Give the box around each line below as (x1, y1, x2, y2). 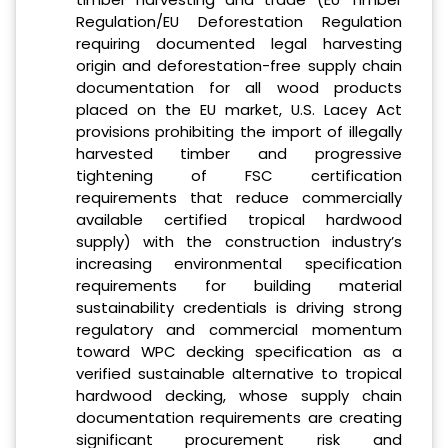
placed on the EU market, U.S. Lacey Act (75, 99, 402, 121)
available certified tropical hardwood (75, 209, 402, 231)
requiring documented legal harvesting (75, 33, 402, 55)
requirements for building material (75, 275, 402, 297)
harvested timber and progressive (75, 143, 402, 165)
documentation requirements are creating (75, 407, 402, 429)
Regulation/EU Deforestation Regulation (75, 11, 402, 33)
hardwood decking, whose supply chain (75, 385, 402, 407)
